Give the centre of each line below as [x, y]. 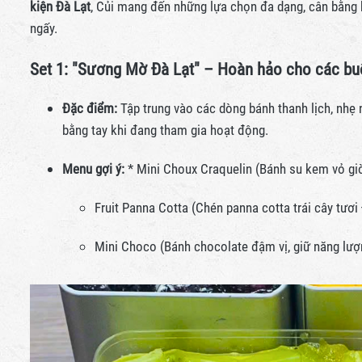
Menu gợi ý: [93, 169]
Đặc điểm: [90, 108]
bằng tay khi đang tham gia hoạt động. [165, 130]
